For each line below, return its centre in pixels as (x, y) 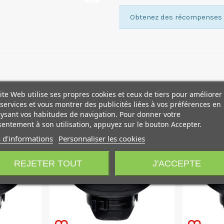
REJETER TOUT (48, 163)
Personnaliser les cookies (101, 138)
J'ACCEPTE (176, 163)
